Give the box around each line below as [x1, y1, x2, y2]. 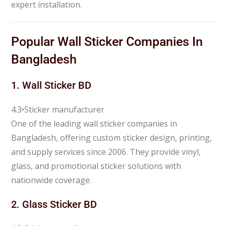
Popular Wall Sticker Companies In [11, 34, 203, 49]
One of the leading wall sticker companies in [11, 118, 178, 129]
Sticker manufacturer [24, 103, 105, 115]
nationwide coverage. [11, 174, 92, 186]
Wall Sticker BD [22, 79, 92, 91]
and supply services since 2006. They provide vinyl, [11, 146, 201, 157]
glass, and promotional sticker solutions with [11, 160, 182, 172]
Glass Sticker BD [22, 198, 97, 210]
